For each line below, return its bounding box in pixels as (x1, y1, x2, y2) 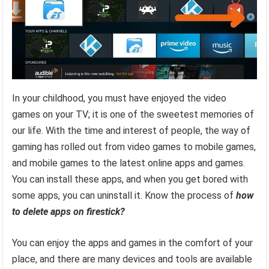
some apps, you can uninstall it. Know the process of (12, 190, 234, 202)
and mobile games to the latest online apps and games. (12, 157, 246, 169)
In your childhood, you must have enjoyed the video (12, 92, 227, 104)
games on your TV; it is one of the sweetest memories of (12, 109, 255, 121)
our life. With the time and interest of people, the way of (12, 125, 251, 137)
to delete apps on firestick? (12, 206, 128, 218)
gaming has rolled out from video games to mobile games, (12, 141, 256, 153)
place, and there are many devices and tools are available (12, 253, 253, 265)
